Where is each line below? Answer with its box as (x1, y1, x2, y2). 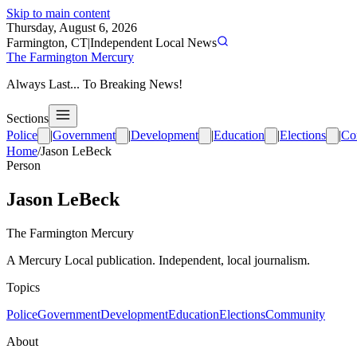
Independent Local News (90, 36, 217, 49)
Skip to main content (6, 6, 110, 20)
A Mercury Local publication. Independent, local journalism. (6, 253, 310, 267)
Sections (6, 112, 49, 125)
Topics (6, 280, 40, 294)
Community (265, 307, 325, 321)
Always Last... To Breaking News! (6, 77, 182, 91)
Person (6, 159, 41, 172)
